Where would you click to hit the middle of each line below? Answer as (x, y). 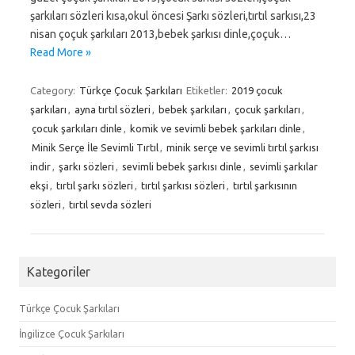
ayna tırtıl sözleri (113, 109)
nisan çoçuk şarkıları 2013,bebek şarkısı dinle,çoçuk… (160, 34)
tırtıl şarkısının (265, 185)
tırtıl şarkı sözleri (95, 185)
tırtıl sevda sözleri (110, 204)
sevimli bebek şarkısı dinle (182, 166)
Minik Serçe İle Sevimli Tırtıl (95, 147)
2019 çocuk (257, 90)
